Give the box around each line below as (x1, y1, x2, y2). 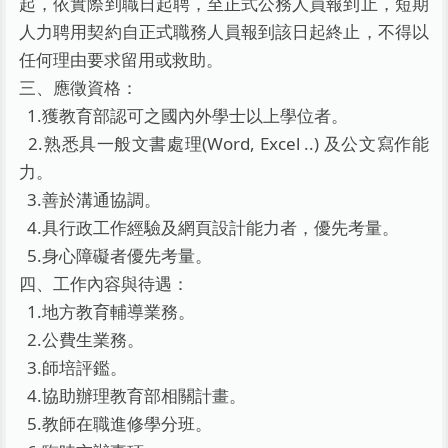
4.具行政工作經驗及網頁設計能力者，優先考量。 (19, 215, 400, 239)
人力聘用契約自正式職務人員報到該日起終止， (19, 19, 378, 43)
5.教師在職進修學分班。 (19, 411, 213, 435)
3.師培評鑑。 (19, 355, 128, 379)
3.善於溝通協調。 (19, 187, 162, 211)
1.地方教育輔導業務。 (19, 299, 196, 323)
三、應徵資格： (19, 75, 139, 99)
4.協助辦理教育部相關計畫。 (19, 383, 247, 407)
